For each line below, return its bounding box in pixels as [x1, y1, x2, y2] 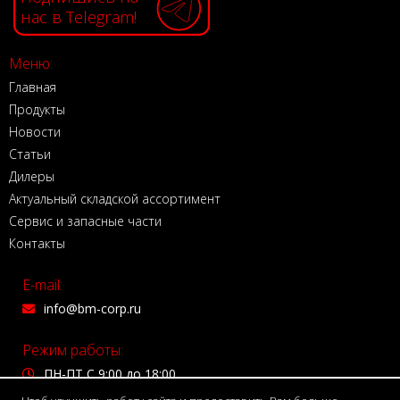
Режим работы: [22, 339, 123, 360]
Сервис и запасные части [9, 212, 162, 229]
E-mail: [22, 274, 62, 295]
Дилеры [9, 167, 54, 185]
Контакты [9, 234, 65, 252]
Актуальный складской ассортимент [9, 189, 221, 207]
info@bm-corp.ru [44, 299, 141, 317]
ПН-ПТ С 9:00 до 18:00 [44, 364, 176, 382]
